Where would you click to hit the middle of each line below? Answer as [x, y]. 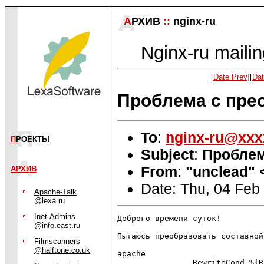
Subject [167, 154]
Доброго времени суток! [169, 219]
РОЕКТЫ [33, 139]
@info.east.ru [57, 225]
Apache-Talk [55, 192]
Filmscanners [57, 241]
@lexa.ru [49, 201]
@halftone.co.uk [62, 250]
